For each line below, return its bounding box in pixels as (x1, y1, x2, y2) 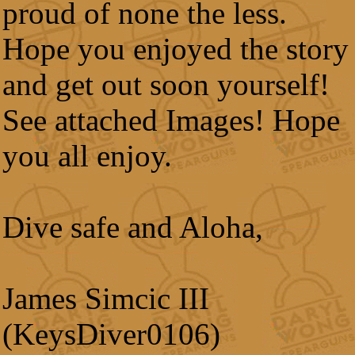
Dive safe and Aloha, (2, 210, 263, 244)
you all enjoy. (2, 139, 172, 173)
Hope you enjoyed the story (2, 32, 349, 66)
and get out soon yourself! (2, 67, 330, 101)
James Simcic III (2, 281, 209, 315)
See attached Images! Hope (2, 103, 340, 137)
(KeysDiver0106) (2, 317, 220, 351)
